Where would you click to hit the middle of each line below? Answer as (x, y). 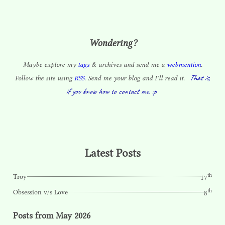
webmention (184, 64)
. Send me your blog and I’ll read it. (135, 78)
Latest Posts (113, 153)
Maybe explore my (50, 64)
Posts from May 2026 (52, 215)
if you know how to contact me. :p (111, 91)
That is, (200, 78)
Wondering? (113, 43)
